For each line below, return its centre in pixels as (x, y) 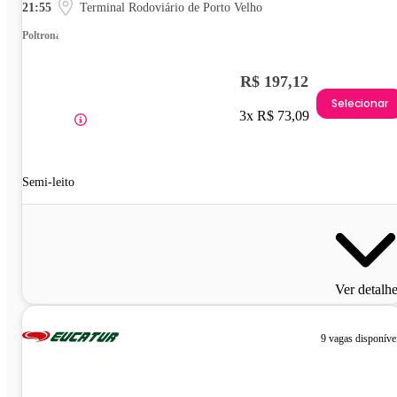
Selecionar (360, 104)
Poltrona (42, 35)
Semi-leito (48, 182)
